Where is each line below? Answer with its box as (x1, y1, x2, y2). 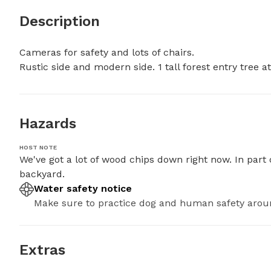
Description (19, 13, 100, 30)
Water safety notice (34, 183, 132, 194)
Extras (19, 241, 65, 258)
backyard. (19, 168, 65, 180)
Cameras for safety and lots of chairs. (19, 47, 197, 58)
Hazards (19, 115, 76, 132)
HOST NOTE (19, 144, 57, 151)
